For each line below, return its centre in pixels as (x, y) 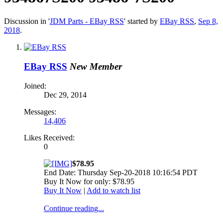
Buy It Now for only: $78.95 (89, 181)
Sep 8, (208, 21)
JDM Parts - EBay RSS (87, 21)
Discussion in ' (27, 21)
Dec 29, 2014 (65, 95)
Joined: (35, 86)
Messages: (40, 111)
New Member (96, 67)
